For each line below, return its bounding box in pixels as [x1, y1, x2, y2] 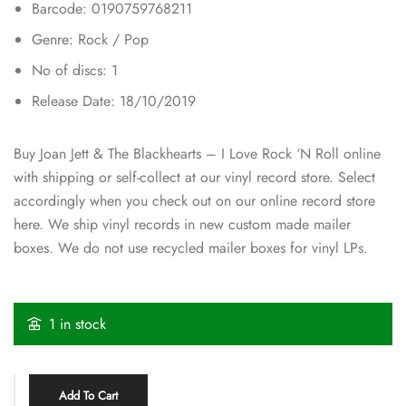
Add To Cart [59, 386, 118, 404]
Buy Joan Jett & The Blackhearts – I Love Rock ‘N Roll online [14, 142, 381, 164]
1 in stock [49, 313, 106, 334]
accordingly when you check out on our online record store [14, 189, 375, 211]
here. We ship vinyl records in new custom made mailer [14, 213, 351, 235]
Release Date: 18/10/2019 [32, 90, 196, 111]
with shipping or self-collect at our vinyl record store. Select [14, 166, 375, 188]
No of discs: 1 [32, 59, 118, 81]
